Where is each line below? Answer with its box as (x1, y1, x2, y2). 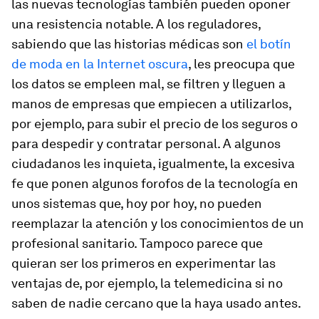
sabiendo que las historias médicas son (11, 36, 246, 51)
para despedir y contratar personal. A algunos (11, 136, 281, 151)
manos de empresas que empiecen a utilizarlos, (11, 96, 291, 111)
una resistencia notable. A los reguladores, (11, 16, 261, 31)
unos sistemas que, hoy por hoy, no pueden (11, 196, 262, 211)
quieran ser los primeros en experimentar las (11, 256, 276, 271)
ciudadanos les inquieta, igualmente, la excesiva (11, 156, 295, 171)
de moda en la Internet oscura (11, 56, 188, 71)
